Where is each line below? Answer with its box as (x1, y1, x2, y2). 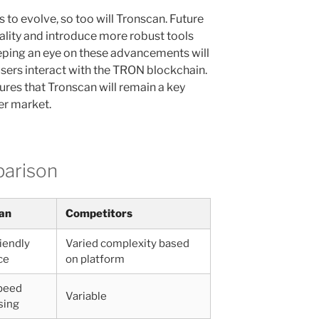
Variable (66, 289, 107, 303)
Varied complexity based (66, 236, 189, 250)
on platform (66, 252, 125, 266)
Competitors (66, 206, 132, 220)
